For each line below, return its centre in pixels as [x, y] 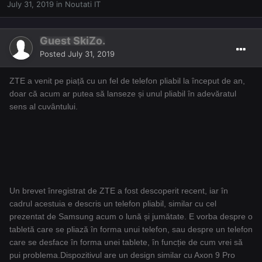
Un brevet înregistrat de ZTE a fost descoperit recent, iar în [119, 191]
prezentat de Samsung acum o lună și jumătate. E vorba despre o [131, 217]
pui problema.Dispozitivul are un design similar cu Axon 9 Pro [122, 255]
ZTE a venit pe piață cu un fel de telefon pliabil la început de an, [127, 81]
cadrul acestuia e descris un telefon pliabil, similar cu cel [113, 204]
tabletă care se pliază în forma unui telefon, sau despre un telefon [131, 230]
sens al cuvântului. [44, 107]
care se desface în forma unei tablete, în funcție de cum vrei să [126, 242]
